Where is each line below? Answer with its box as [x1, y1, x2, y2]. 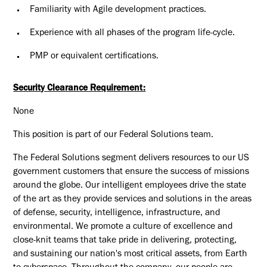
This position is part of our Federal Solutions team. [13, 131, 214, 140]
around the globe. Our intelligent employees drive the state [13, 181, 247, 191]
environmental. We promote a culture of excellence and [13, 222, 233, 232]
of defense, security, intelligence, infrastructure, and [13, 209, 221, 218]
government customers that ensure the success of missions [13, 167, 250, 177]
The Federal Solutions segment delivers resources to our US [13, 154, 250, 163]
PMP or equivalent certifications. [29, 52, 159, 61]
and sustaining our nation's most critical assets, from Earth [13, 250, 248, 259]
